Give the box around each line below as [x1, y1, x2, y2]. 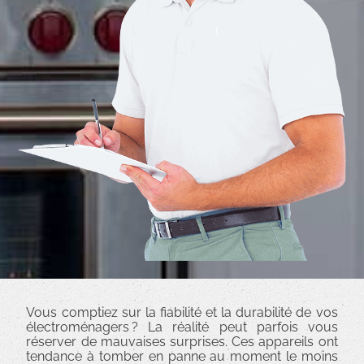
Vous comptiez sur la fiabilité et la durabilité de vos [26, 304, 338, 320]
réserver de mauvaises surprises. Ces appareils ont [26, 333, 338, 349]
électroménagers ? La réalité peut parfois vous [26, 318, 338, 335]
